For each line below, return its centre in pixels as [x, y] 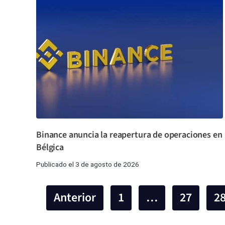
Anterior [75, 197]
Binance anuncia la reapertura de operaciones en [129, 135]
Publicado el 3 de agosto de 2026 [88, 164]
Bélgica [50, 147]
